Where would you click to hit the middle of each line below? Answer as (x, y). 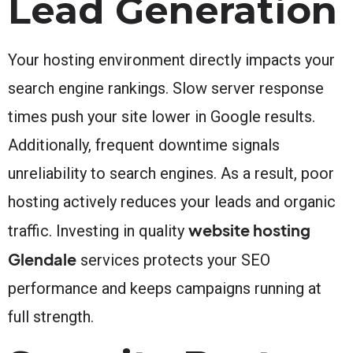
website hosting (249, 229)
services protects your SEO (173, 260)
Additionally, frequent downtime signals (144, 145)
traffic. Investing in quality (98, 230)
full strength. (51, 316)
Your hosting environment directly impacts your (171, 59)
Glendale (42, 258)
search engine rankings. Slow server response (166, 88)
